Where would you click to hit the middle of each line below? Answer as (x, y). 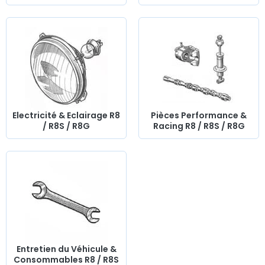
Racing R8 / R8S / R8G (199, 126)
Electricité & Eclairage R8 (66, 116)
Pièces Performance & (199, 116)
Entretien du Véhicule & (66, 249)
